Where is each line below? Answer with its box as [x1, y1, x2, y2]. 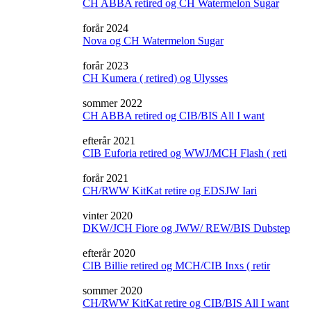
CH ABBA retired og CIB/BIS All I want [83, 110, 264, 121]
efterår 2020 [83, 247, 135, 259]
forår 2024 [83, 22, 128, 34]
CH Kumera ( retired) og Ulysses [83, 72, 228, 84]
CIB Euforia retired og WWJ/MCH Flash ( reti [83, 147, 287, 159]
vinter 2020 [83, 210, 133, 221]
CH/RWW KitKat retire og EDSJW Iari [83, 185, 257, 196]
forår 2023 [83, 60, 128, 72]
